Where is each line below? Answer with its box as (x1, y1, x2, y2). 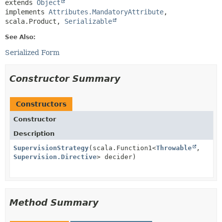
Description (13, 130, 55, 137)
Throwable (156, 144, 192, 152)
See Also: (5, 34, 36, 41)
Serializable (64, 17, 112, 25)
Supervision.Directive (13, 153, 97, 161)
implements (5, 8, 49, 16)
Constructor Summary (9, 73, 120, 84)
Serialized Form (5, 49, 59, 56)
